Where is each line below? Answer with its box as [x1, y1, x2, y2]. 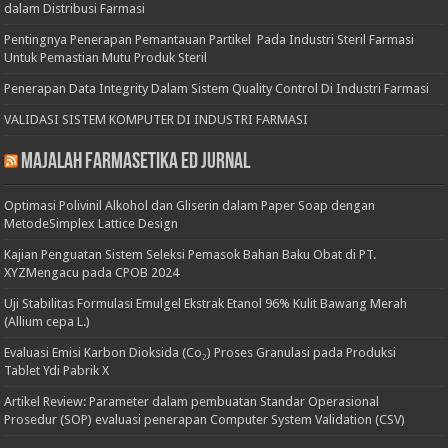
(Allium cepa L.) [4, 314, 91, 330]
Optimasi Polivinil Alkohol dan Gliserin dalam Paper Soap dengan [4, 198, 376, 214]
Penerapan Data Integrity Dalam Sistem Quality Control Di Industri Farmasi [4, 81, 430, 97]
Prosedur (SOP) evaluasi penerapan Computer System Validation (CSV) [4, 412, 406, 428]
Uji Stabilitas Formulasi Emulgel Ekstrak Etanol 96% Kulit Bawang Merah [4, 296, 408, 312]
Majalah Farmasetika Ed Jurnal [21, 151, 251, 175]
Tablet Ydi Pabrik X [4, 363, 110, 379]
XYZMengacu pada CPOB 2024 [4, 265, 180, 281]
